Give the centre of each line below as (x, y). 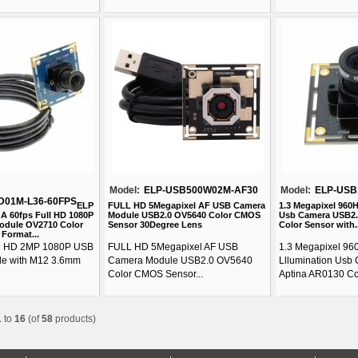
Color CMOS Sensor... (155, 274)
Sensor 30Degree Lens (155, 225)
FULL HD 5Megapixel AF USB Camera (187, 205)
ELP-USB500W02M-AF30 (201, 190)
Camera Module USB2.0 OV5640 (180, 261)
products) (74, 319)
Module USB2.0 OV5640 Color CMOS (184, 215)
